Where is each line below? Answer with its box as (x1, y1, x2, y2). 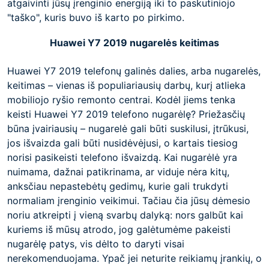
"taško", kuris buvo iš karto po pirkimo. (7, 11, 184, 23)
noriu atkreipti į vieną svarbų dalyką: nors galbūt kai (7, 209, 243, 221)
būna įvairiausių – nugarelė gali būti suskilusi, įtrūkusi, (7, 122, 249, 134)
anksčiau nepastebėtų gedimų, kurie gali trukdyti (7, 180, 228, 192)
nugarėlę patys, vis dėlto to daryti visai (7, 238, 184, 250)
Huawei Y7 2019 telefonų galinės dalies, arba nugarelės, (7, 65, 261, 77)
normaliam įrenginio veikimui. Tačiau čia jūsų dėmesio (7, 195, 250, 207)
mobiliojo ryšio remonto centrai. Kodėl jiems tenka (7, 94, 235, 106)
